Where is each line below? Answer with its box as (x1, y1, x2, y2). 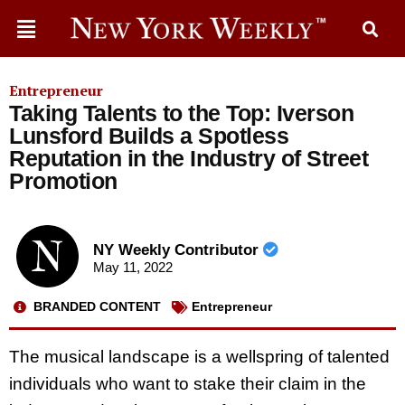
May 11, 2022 (92, 259, 173, 276)
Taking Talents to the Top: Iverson (9, 100, 353, 126)
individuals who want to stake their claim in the (9, 373, 366, 393)
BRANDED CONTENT (33, 299, 161, 315)
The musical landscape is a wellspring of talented (9, 346, 390, 366)
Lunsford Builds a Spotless (9, 123, 288, 148)
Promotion (9, 168, 118, 193)
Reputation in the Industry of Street (9, 146, 368, 171)
